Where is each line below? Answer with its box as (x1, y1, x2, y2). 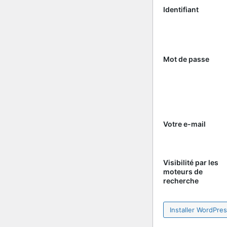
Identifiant (163, 5, 199, 14)
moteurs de (163, 167, 203, 176)
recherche (163, 176, 199, 185)
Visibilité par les (163, 158, 218, 167)
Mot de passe (163, 55, 209, 64)
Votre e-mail (163, 120, 206, 129)
